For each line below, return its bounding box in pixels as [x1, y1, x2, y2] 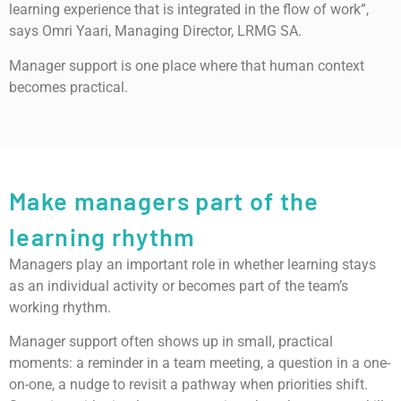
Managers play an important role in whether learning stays [9, 255, 376, 273]
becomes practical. [9, 78, 128, 96]
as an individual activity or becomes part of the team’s [9, 277, 348, 294]
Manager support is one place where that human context [9, 56, 364, 74]
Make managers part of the [9, 185, 320, 215]
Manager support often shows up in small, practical [9, 333, 333, 351]
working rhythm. [9, 298, 111, 316]
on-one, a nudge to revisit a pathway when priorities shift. [9, 376, 368, 394]
